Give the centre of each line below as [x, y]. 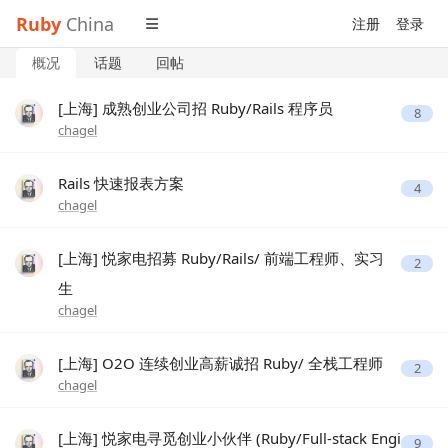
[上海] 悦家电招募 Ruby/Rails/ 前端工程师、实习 [221, 258]
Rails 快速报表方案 [121, 183]
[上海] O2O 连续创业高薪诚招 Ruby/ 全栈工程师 [220, 363]
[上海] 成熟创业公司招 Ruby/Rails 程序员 [195, 108]
